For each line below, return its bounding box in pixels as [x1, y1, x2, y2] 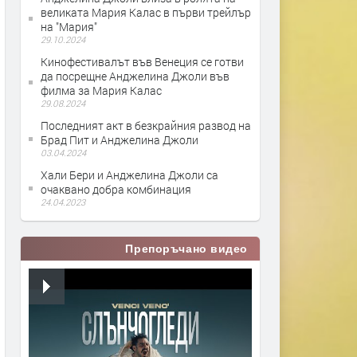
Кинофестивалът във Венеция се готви [41, 54, 244, 69]
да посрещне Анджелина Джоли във [41, 69, 229, 84]
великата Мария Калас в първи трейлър [41, 5, 251, 20]
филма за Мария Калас [41, 83, 162, 98]
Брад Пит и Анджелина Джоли [41, 132, 198, 147]
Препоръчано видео [125, 242, 248, 255]
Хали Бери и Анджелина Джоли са [41, 167, 218, 182]
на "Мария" [41, 19, 97, 34]
